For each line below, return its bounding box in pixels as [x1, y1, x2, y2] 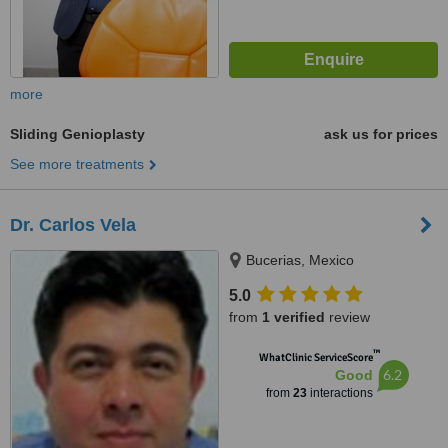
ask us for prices [324, 126, 438, 142]
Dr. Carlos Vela [10, 215, 136, 235]
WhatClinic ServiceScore [258, 351, 373, 364]
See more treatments [10, 156, 144, 172]
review [325, 309, 370, 325]
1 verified [262, 309, 325, 325]
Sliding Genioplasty [10, 126, 145, 142]
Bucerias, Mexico [246, 252, 354, 268]
